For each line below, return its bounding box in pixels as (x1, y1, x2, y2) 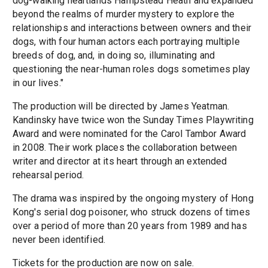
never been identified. (12, 234, 106, 246)
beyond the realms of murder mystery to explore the (12, 8, 235, 20)
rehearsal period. (12, 169, 84, 181)
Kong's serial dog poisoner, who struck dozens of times (12, 206, 250, 218)
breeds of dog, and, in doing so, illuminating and (12, 50, 215, 62)
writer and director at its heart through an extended (12, 156, 227, 167)
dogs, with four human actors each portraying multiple (12, 36, 240, 48)
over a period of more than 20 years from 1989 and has (12, 220, 247, 232)
